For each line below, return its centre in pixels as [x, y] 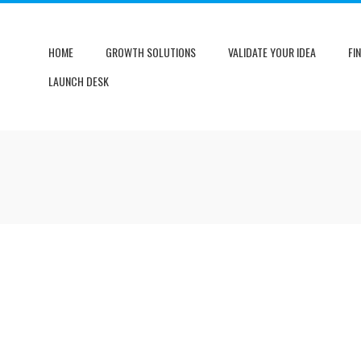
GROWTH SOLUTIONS [150, 52]
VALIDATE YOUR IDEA [272, 52]
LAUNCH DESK [78, 81]
